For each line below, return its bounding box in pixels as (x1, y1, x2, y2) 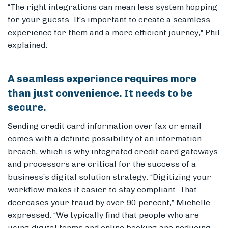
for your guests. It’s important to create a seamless (8, 15, 210, 25)
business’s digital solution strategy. (8, 172, 150, 182)
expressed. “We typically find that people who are (8, 210, 199, 220)
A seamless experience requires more (8, 73, 196, 85)
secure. (8, 101, 46, 114)
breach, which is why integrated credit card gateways (8, 147, 218, 157)
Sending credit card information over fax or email (8, 121, 202, 131)
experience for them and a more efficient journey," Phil (8, 27, 220, 38)
